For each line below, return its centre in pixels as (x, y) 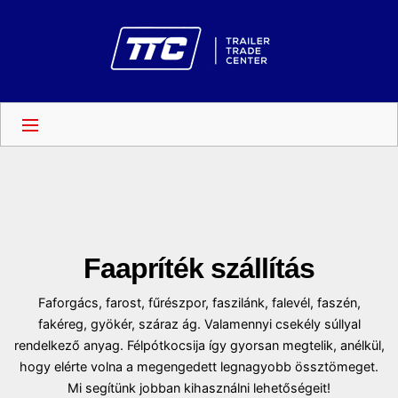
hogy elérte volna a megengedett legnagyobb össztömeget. (199, 366)
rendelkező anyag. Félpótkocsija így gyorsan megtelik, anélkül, (199, 345)
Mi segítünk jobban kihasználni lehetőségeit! (199, 387)
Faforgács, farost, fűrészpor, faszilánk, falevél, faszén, (199, 302)
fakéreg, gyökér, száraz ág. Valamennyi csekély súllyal (199, 323)
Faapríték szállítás (199, 268)
